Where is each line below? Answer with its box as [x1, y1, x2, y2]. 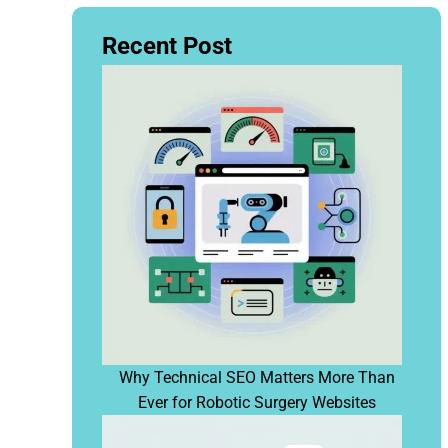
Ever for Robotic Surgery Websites [137, 393, 376, 412]
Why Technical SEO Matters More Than [118, 368, 395, 387]
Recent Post [102, 32, 232, 60]
